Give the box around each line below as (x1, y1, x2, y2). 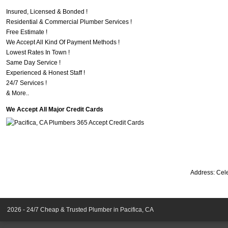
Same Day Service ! (6, 59, 61, 67)
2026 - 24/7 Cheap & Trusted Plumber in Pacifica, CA (7, 206, 154, 214)
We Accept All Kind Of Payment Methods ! (6, 39, 120, 46)
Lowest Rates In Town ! (6, 49, 70, 56)
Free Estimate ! (6, 28, 47, 36)
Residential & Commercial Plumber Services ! (6, 18, 132, 26)
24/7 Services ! (6, 79, 47, 87)
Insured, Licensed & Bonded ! (6, 8, 88, 16)
